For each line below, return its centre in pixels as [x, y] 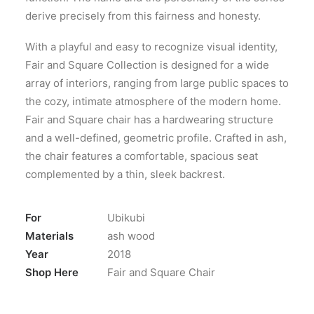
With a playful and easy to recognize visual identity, [151, 47]
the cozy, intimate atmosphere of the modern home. [153, 101]
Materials [49, 236]
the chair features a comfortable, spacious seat [142, 156]
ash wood [131, 236]
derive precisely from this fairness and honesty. [143, 16]
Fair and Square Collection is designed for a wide [147, 65]
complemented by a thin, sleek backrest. [125, 174]
